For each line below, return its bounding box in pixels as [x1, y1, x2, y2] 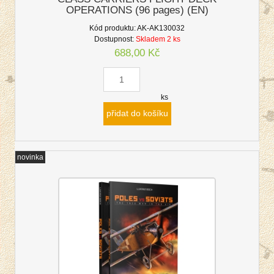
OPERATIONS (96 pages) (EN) [65, 4, 209, 16]
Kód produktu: [89, 24, 136, 33]
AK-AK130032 [137, 24, 185, 33]
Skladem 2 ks [135, 35, 180, 44]
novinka [17, 152, 43, 161]
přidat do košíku [106, 108, 168, 118]
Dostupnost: [94, 35, 134, 44]
